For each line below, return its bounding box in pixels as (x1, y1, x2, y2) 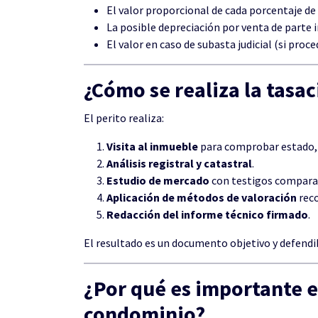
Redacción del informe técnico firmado (106, 207, 308, 221)
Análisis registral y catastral (106, 156, 252, 170)
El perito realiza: (84, 111, 164, 125)
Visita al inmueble (106, 139, 198, 153)
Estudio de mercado (106, 173, 209, 187)
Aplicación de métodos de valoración (106, 190, 297, 204)
